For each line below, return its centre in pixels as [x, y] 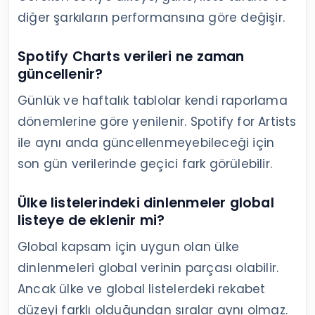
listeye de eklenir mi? [91, 221]
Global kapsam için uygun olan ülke [128, 247]
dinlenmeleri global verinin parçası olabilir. [148, 268]
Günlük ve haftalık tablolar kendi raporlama [153, 101]
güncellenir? [60, 75]
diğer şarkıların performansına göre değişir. [151, 18]
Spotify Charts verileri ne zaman [131, 57]
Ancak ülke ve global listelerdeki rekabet [142, 289]
